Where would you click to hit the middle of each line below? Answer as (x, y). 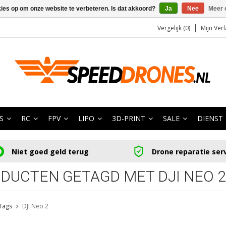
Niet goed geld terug (50, 151)
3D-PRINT (129, 118)
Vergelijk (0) (174, 28)
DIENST (210, 118)
